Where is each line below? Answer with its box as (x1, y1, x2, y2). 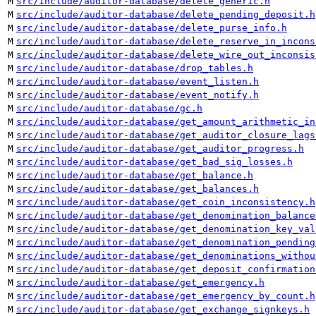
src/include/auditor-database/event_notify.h (16, 90, 259, 100)
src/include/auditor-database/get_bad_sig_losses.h (16, 157, 293, 167)
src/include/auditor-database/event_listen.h (16, 76, 259, 87)
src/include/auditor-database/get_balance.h (16, 170, 253, 181)
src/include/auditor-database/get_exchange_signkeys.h (16, 304, 310, 315)
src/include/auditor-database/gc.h (16, 103, 202, 114)
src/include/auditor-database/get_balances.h (16, 183, 259, 194)
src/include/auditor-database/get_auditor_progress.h (16, 143, 304, 154)
